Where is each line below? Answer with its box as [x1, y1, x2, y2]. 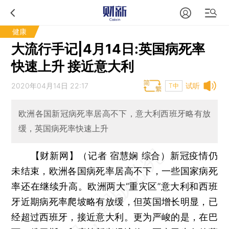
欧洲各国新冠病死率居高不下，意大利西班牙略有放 [18, 108, 211, 119]
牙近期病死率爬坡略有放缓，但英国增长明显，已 [11, 196, 218, 207]
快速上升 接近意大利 [11, 58, 134, 74]
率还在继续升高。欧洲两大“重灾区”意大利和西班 [11, 180, 218, 192]
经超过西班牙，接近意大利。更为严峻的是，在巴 [11, 211, 218, 222]
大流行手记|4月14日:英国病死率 [11, 41, 205, 57]
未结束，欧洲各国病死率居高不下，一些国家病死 [11, 165, 218, 176]
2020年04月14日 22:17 [11, 81, 89, 90]
